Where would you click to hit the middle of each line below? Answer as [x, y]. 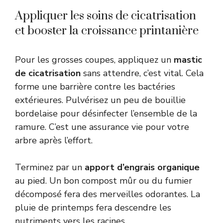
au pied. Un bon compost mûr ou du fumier [104, 180]
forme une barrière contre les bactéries [95, 86]
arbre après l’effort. [54, 140]
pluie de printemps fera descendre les [93, 207]
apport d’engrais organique [142, 167]
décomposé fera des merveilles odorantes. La [108, 194]
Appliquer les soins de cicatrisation [106, 16]
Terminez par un [50, 167]
